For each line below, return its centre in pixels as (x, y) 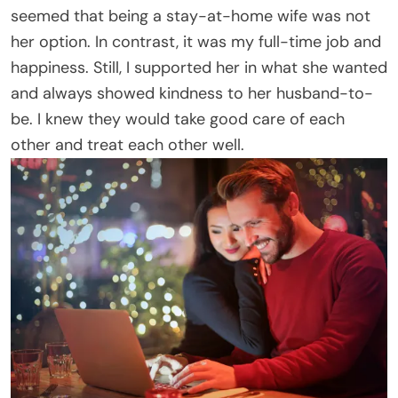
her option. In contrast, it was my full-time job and (196, 42)
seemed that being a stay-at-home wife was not (191, 16)
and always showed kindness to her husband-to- (192, 94)
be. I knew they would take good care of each (178, 119)
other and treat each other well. (127, 145)
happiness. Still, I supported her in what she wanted (199, 68)
